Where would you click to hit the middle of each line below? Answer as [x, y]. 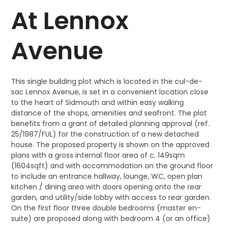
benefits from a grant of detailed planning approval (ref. [110, 124]
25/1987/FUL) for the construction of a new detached [105, 134]
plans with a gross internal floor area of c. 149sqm [98, 155]
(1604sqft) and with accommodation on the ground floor [112, 166]
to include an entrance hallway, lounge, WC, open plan [107, 176]
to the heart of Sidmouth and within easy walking [98, 102]
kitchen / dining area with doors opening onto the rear [106, 187]
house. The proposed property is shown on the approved [110, 145]
